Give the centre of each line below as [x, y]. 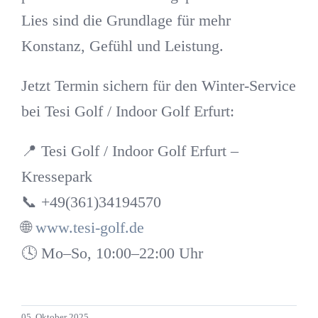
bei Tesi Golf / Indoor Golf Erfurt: [127, 111]
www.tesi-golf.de [89, 227]
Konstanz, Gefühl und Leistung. [122, 45]
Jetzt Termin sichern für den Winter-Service [158, 85]
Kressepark [56, 176]
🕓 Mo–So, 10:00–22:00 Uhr [112, 253]
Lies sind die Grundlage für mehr [126, 20]
